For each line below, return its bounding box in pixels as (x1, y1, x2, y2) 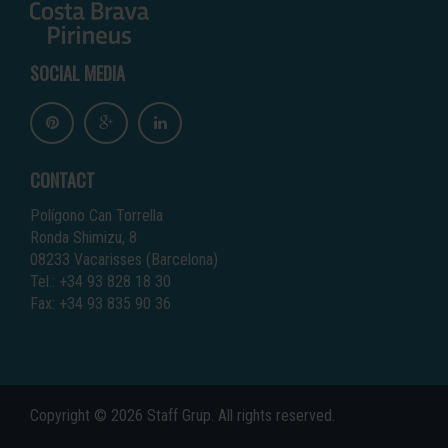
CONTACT (30, 167, 95, 193)
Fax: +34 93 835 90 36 (30, 294, 171, 313)
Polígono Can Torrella (30, 206, 163, 225)
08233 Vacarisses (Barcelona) (30, 250, 218, 269)
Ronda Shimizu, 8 (30, 228, 137, 247)
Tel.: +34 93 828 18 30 (30, 272, 171, 291)
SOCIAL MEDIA (30, 60, 125, 86)
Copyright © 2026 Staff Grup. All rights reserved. (30, 406, 335, 425)
